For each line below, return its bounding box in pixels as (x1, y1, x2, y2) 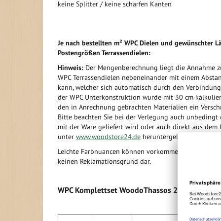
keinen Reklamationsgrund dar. (58, 156, 151, 166)
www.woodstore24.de (76, 132, 141, 141)
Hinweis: (58, 63, 83, 72)
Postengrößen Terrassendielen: (58, 48, 150, 57)
